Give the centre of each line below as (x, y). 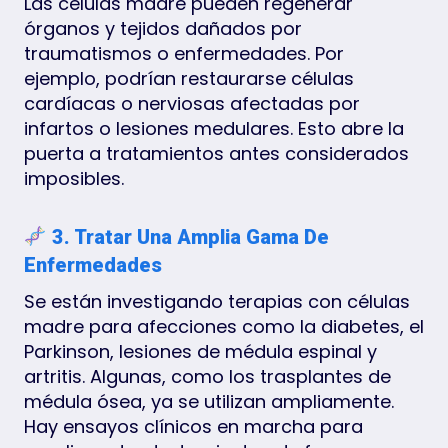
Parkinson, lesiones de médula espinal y (200, 351)
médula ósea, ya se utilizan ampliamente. (209, 401)
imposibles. (74, 178)
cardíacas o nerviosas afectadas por (192, 103)
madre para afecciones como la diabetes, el (224, 326)
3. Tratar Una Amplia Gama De (187, 236)
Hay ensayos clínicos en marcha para (193, 426)
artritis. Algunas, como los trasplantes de (207, 376)
